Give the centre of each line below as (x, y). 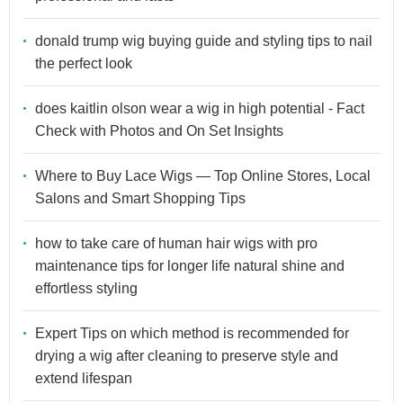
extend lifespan (84, 379)
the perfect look (84, 64)
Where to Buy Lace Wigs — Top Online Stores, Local (203, 176)
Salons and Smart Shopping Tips (140, 199)
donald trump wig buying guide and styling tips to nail (204, 41)
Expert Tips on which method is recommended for (192, 334)
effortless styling (86, 289)
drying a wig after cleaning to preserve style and (187, 356)
